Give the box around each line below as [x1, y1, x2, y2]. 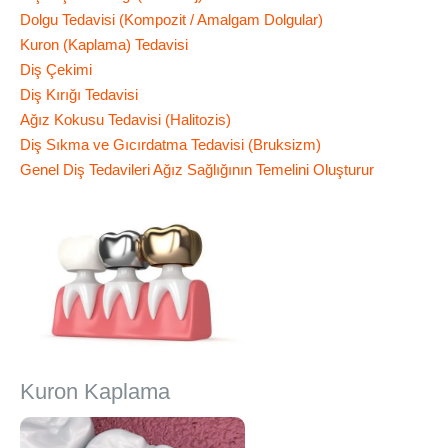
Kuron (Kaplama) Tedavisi [19, 36, 188, 54]
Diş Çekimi [19, 61, 92, 79]
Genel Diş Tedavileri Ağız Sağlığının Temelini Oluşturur [19, 161, 374, 179]
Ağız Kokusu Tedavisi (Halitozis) [19, 111, 231, 129]
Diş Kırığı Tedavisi [19, 86, 138, 104]
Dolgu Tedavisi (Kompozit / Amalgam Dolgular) [19, 11, 323, 29]
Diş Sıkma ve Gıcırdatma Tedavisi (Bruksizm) [19, 136, 321, 154]
